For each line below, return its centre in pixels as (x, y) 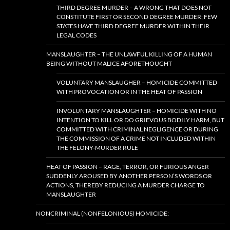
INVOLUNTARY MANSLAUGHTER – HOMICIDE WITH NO (137, 111)
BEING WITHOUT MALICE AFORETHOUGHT (109, 63)
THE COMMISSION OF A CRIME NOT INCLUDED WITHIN (136, 138)
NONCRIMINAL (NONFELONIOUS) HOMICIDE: (102, 213)
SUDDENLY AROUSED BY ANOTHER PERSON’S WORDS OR (129, 176)
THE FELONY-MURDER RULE (97, 148)
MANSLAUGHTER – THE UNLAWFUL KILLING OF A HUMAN (129, 54)
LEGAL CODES (76, 35)
